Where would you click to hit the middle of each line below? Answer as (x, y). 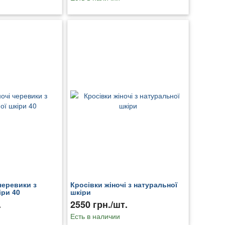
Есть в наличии (95, 216)
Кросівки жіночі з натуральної (124, 185)
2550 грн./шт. (99, 205)
